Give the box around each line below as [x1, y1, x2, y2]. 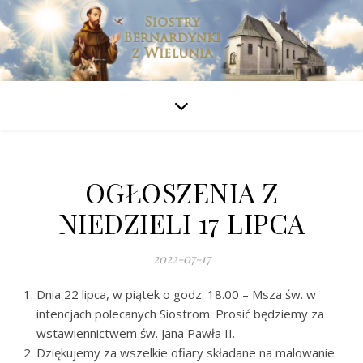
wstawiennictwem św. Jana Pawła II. [36, 325, 235, 341]
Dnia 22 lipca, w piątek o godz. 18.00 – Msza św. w [36, 286, 316, 302]
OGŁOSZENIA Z [84, 174, 279, 210]
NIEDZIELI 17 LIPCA [58, 205, 305, 241]
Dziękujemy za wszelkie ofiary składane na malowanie [36, 344, 335, 361]
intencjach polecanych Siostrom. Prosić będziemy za [36, 305, 324, 322]
